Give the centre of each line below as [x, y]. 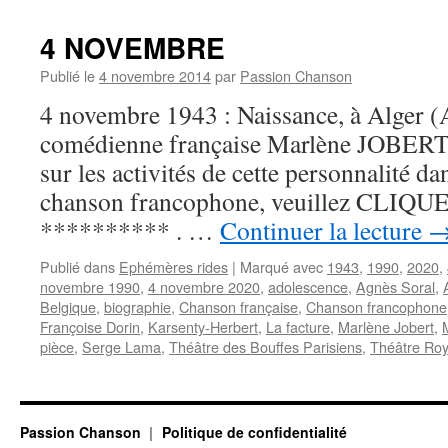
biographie [137, 306]
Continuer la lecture [324, 230]
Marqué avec [281, 266]
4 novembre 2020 [204, 286]
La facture [298, 326]
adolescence [308, 286]
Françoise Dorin [90, 326]
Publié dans [77, 266]
